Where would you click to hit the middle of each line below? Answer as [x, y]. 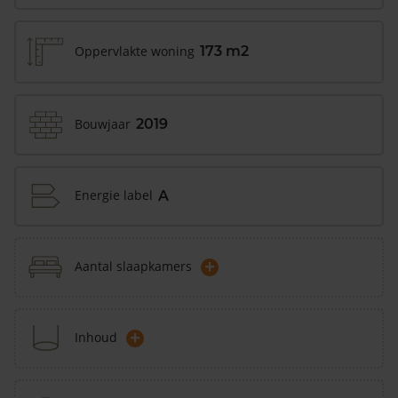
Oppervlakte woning [135, 51]
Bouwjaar [103, 123]
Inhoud [96, 338]
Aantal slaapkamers [133, 267]
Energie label [114, 195]
